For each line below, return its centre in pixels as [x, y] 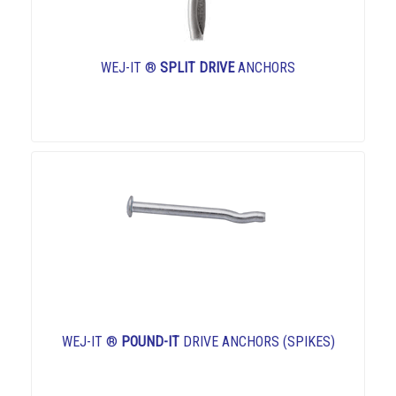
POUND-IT [150, 342]
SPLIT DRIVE [197, 68]
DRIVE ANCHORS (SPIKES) [257, 342]
